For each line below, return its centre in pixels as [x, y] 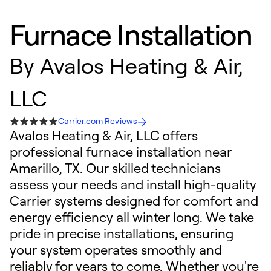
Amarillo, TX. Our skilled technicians [115, 168]
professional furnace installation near [121, 152]
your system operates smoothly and [116, 250]
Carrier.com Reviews [98, 121]
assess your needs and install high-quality [133, 184]
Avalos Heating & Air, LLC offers [104, 135]
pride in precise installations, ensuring [122, 233]
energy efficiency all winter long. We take [132, 217]
